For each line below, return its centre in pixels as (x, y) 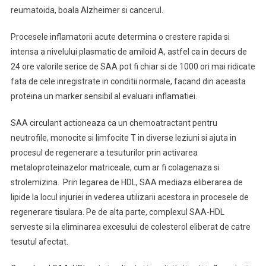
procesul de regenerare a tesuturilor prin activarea (104, 153)
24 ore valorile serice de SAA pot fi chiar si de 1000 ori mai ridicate (133, 66)
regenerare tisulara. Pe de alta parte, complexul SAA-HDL (117, 212)
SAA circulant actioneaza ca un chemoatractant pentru (114, 123)
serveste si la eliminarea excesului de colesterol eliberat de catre (130, 227)
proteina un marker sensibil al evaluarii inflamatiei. (104, 96)
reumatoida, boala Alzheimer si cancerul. (87, 10)
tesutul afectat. (39, 242)
